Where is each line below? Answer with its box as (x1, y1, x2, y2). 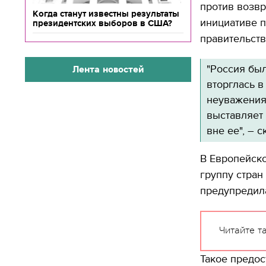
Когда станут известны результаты (33, 9, 179, 18)
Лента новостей (72, 64, 144, 75)
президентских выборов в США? (33, 18, 172, 28)
